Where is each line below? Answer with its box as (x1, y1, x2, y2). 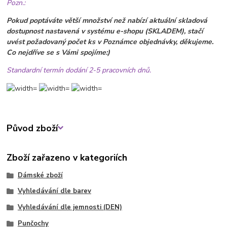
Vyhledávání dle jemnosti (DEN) (17, 203, 122, 212)
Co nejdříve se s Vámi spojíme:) (7, 47, 110, 57)
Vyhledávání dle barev (17, 186, 91, 196)
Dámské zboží (17, 170, 63, 180)
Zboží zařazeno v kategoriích (7, 151, 128, 164)
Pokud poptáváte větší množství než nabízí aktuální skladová (7, 15, 208, 25)
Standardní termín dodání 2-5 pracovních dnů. (7, 65, 152, 75)
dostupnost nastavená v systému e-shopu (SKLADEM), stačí (7, 26, 204, 36)
